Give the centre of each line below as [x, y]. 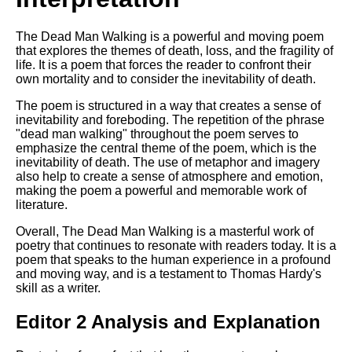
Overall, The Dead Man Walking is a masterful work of [165, 232]
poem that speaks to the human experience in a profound [173, 260]
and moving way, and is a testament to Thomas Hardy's [169, 274]
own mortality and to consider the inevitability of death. [166, 79]
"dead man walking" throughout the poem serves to [157, 134]
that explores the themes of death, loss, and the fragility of [174, 51]
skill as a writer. [58, 288]
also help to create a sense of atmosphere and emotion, [169, 177]
